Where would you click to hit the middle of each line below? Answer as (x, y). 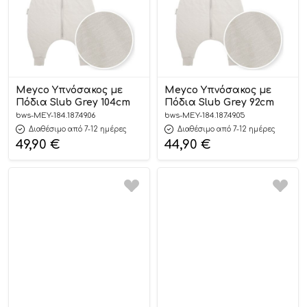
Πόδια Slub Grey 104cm (73, 103)
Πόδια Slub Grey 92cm (219, 103)
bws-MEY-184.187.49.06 (56, 116)
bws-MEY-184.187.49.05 (205, 116)
